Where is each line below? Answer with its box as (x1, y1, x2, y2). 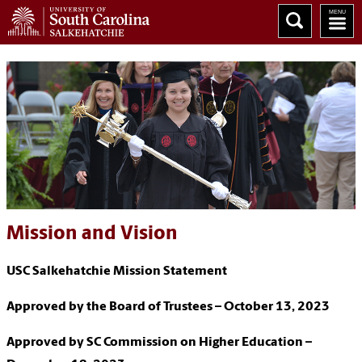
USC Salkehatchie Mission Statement (6, 265, 227, 279)
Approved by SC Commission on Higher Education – (6, 336, 312, 350)
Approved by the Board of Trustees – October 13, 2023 (6, 301, 332, 314)
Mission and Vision (6, 225, 178, 245)
